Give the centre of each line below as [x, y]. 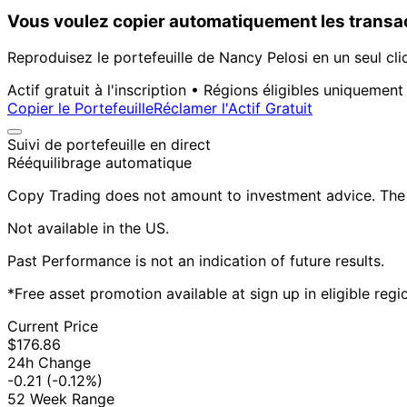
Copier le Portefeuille [80, 109]
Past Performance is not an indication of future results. [196, 261]
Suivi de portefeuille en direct [109, 145]
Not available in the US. [88, 228]
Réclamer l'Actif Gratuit [233, 109]
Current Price [53, 327]
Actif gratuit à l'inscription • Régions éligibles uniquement [205, 90]
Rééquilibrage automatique [99, 163]
